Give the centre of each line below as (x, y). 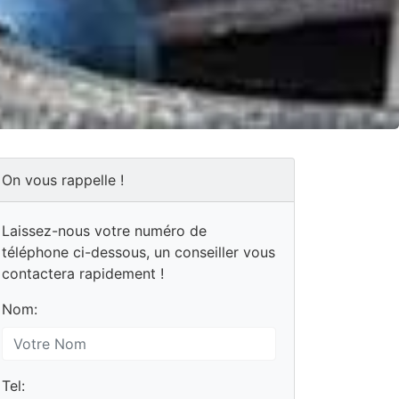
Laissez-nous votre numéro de (104, 230)
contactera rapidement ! (83, 273)
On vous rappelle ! (63, 179)
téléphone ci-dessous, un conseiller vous (138, 252)
